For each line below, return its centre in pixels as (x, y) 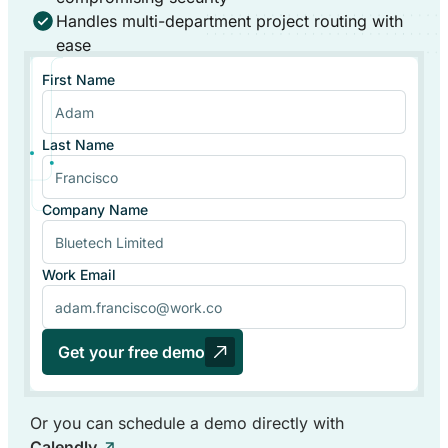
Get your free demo (131, 352)
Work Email (78, 275)
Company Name (94, 210)
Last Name (77, 145)
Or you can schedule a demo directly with (186, 423)
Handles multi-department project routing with (229, 21)
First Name (78, 80)
